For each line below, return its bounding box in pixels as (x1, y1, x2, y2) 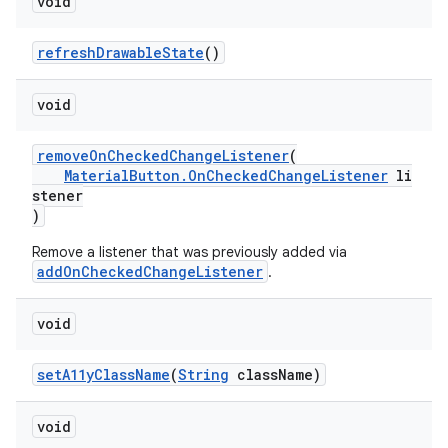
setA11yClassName (37, 365, 170, 384)
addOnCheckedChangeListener (37, 262, 263, 281)
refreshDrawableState (37, 43, 204, 62)
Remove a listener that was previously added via (32, 243, 347, 261)
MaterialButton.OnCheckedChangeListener (64, 166, 388, 185)
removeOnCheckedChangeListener (37, 146, 289, 165)
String (178, 365, 229, 384)
